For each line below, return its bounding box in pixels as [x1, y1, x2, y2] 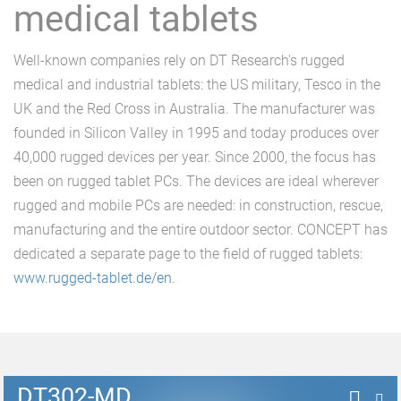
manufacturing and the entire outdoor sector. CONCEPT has [13, 221, 388, 238]
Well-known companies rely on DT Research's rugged [13, 52, 345, 69]
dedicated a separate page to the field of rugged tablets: [13, 245, 363, 262]
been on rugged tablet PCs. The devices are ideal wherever [13, 173, 379, 190]
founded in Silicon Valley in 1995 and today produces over [13, 124, 379, 141]
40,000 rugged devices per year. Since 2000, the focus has [13, 149, 376, 166]
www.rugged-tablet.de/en [13, 269, 172, 286]
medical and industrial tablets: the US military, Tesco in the [13, 76, 380, 93]
